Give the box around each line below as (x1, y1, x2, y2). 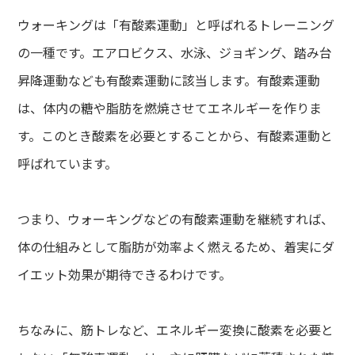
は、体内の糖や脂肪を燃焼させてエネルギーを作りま (17, 98, 323, 118)
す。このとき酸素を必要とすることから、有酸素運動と (17, 126, 334, 146)
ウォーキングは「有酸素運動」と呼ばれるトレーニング (17, 15, 335, 35)
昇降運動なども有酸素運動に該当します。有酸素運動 (17, 71, 321, 90)
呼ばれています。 (17, 154, 118, 174)
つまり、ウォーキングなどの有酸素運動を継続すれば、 (17, 209, 334, 229)
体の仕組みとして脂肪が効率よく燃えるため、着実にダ (17, 237, 335, 257)
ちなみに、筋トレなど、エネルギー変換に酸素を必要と (17, 320, 334, 340)
